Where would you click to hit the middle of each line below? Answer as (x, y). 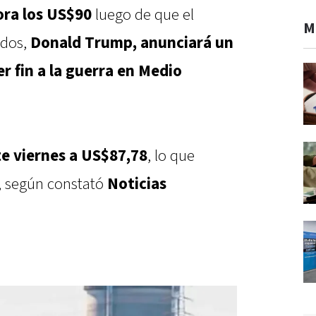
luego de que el (145, 15)
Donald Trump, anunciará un (132, 43)
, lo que (171, 156)
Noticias (137, 184)
